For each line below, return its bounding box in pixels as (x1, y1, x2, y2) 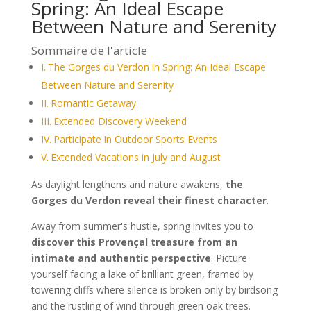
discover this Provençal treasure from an (31, 235, 237, 249)
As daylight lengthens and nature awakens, (31, 178, 226, 191)
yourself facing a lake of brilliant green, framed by (31, 267, 253, 280)
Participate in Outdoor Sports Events (53, 133, 217, 146)
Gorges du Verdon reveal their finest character (31, 194, 267, 207)
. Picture (210, 251, 247, 264)
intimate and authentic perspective (31, 251, 211, 264)
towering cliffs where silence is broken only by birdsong (31, 283, 278, 296)
